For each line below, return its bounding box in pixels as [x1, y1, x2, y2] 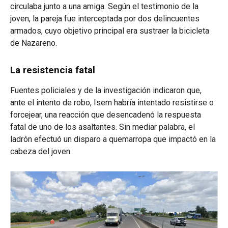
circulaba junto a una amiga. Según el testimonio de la [10, 1, 198, 11]
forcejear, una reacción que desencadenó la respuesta [10, 109, 201, 120]
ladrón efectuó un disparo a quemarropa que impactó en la [10, 134, 216, 144]
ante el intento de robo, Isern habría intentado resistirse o [10, 97, 214, 107]
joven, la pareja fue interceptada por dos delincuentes [10, 13, 199, 23]
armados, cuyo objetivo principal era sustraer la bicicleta [10, 25, 209, 36]
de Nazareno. [10, 38, 57, 48]
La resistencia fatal [10, 64, 95, 76]
